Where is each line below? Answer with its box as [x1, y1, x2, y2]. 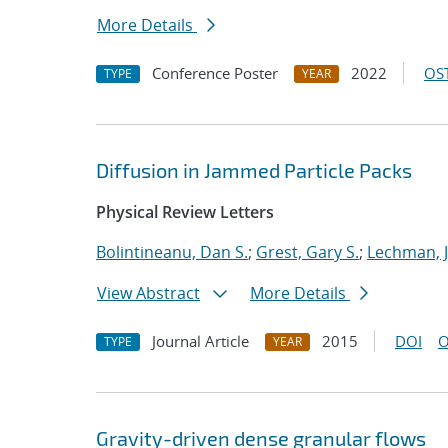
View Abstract [97, 282, 200, 304]
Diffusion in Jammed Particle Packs [96, 158, 412, 182]
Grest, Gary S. [256, 241, 359, 263]
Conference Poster [152, 63, 278, 83]
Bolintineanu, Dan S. [96, 241, 248, 263]
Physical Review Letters [96, 201, 274, 223]
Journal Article [152, 331, 249, 351]
